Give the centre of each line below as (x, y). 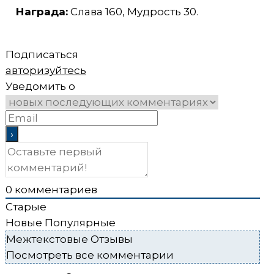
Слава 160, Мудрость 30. (133, 11)
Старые (26, 206)
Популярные (80, 222)
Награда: (42, 11)
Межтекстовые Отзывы (69, 239)
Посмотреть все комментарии (90, 255)
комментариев (54, 189)
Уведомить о (40, 86)
